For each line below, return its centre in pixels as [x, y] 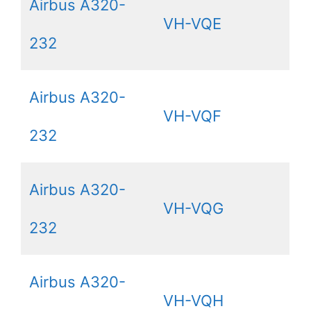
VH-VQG [193, 208]
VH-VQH [193, 300]
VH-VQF [192, 116]
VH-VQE [192, 23]
